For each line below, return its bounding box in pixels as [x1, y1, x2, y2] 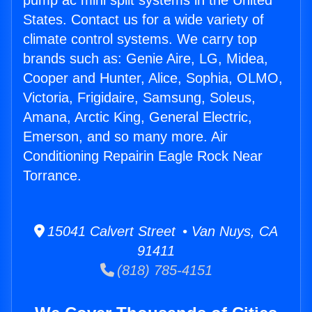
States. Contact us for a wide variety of [23, 12, 264, 28]
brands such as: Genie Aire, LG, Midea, [23, 51, 268, 67]
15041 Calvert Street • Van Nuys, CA [45, 224, 278, 240]
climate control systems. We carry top [23, 31, 257, 47]
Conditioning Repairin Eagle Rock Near [23, 148, 263, 164]
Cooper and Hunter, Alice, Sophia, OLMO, [23, 70, 283, 86]
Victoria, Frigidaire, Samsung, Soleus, [23, 90, 256, 106]
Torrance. [23, 168, 81, 184]
